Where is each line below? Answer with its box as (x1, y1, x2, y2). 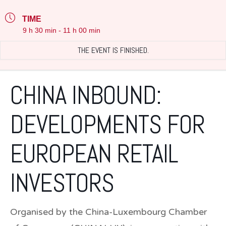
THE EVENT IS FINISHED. (77, 44, 149, 55)
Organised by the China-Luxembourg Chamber (10, 206, 207, 217)
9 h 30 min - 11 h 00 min (23, 26, 100, 34)
